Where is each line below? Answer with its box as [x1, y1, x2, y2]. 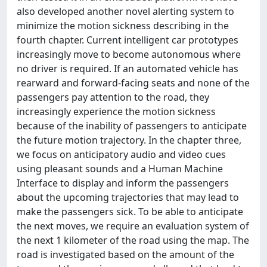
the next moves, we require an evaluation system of [17, 219, 249, 232]
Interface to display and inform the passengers [17, 176, 229, 190]
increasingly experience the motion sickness [17, 105, 216, 118]
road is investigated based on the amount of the [17, 248, 234, 261]
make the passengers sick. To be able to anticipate [17, 205, 243, 218]
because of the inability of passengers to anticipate [17, 119, 247, 132]
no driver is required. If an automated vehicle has [17, 62, 238, 75]
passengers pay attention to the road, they [17, 91, 209, 104]
